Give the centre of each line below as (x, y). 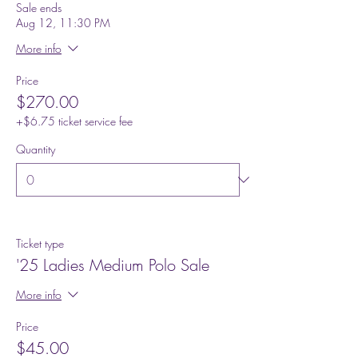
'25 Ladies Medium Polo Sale (113, 265)
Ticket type (40, 243)
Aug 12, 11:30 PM (63, 22)
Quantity (36, 149)
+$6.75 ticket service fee (74, 121)
